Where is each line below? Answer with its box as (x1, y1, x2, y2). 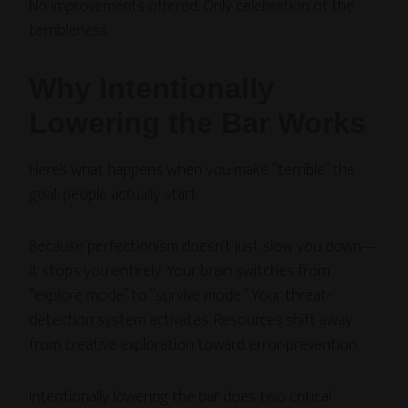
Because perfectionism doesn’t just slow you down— (29, 232, 378, 260)
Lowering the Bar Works (29, 106, 367, 139)
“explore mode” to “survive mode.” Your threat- (29, 281, 332, 310)
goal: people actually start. (29, 180, 199, 209)
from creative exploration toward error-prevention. (29, 331, 360, 359)
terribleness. (29, 16, 110, 45)
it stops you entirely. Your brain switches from (29, 257, 331, 285)
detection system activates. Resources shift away (29, 306, 353, 334)
